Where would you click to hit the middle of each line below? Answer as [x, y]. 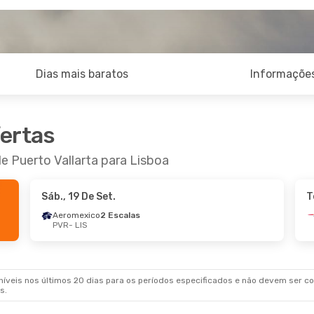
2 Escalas [120, 215]
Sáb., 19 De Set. [78, 197]
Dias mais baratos [82, 74]
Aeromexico [76, 215]
